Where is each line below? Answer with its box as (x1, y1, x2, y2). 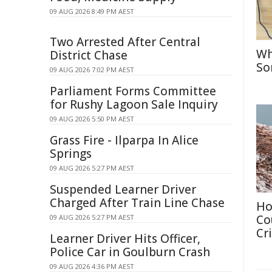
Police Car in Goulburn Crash (50, 244, 210, 260)
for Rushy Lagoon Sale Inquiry (50, 97, 218, 112)
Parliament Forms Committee (50, 83, 216, 99)
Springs (50, 146, 92, 161)
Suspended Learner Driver (50, 182, 196, 197)
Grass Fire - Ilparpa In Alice (50, 132, 199, 148)
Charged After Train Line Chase (50, 195, 225, 211)
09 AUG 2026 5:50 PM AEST (50, 114, 134, 123)
